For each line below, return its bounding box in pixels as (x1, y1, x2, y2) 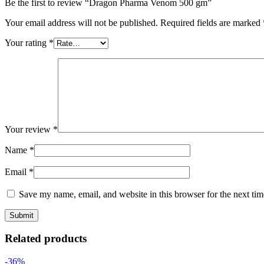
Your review (5, 124, 53, 134)
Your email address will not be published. (5, 17, 158, 28)
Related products (5, 232, 87, 245)
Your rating (5, 37, 49, 48)
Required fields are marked (160, 17, 263, 28)
